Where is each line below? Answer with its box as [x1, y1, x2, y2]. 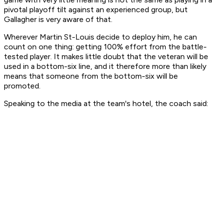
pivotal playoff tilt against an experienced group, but [4, 5, 188, 15]
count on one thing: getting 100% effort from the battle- [4, 42, 207, 52]
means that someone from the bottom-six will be [4, 71, 178, 81]
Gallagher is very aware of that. [4, 15, 112, 24]
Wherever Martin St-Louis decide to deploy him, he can [4, 32, 197, 42]
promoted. [4, 81, 41, 91]
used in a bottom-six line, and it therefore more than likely [4, 62, 206, 71]
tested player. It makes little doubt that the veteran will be [4, 52, 208, 62]
